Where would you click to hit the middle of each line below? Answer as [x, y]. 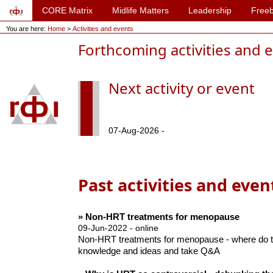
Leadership [210, 10]
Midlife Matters [140, 10]
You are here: [27, 29]
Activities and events [103, 29]
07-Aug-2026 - [136, 131]
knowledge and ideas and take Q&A [149, 251]
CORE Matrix [67, 10]
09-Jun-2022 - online [118, 228]
